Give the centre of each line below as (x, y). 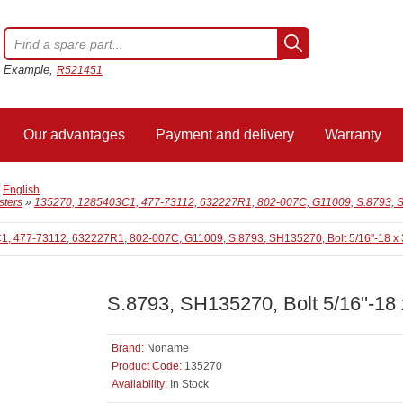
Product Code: (147, 366)
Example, (30, 70)
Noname (168, 348)
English (21, 190)
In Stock (188, 384)
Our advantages (74, 134)
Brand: (128, 348)
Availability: (139, 384)
